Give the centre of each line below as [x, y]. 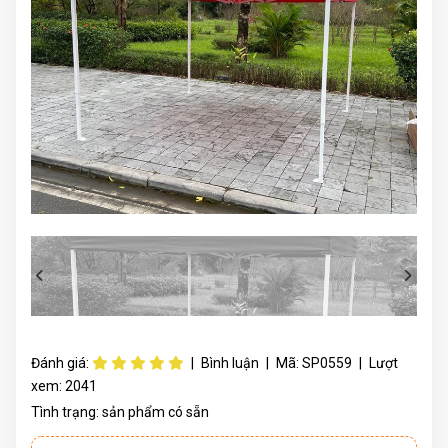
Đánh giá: [61, 362]
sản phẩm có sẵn [155, 411]
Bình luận [228, 362]
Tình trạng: [66, 411]
